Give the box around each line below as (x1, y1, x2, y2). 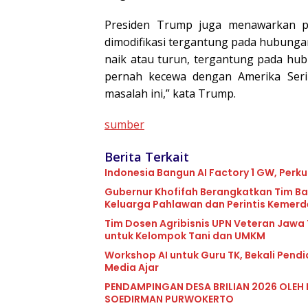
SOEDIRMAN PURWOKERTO (104, 291, 234, 306)
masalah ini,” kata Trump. (104, 85, 236, 101)
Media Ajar (104, 260, 159, 274)
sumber (104, 116, 144, 132)
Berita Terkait (104, 148, 189, 165)
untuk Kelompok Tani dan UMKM (104, 228, 265, 243)
